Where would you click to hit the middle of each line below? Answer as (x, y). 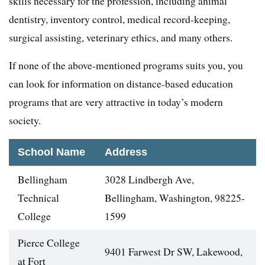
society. (25, 120)
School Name (51, 152)
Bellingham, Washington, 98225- (175, 198)
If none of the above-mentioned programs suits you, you (126, 65)
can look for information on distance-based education (121, 84)
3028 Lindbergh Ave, (149, 180)
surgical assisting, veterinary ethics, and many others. (121, 38)
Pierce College (49, 243)
